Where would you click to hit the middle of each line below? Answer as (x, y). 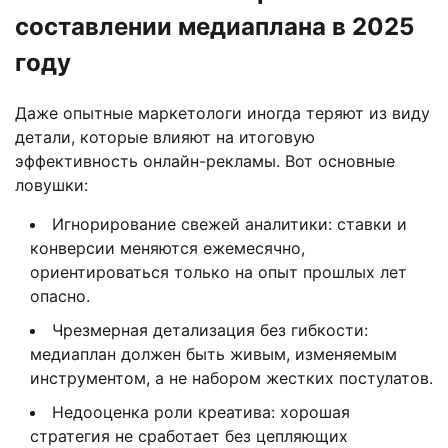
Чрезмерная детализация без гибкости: (210, 329)
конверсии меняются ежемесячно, (167, 247)
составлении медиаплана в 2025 (214, 26)
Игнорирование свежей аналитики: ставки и (229, 223)
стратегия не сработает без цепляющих (189, 435)
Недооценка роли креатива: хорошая (201, 411)
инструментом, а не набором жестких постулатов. (231, 377)
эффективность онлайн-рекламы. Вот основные (205, 160)
